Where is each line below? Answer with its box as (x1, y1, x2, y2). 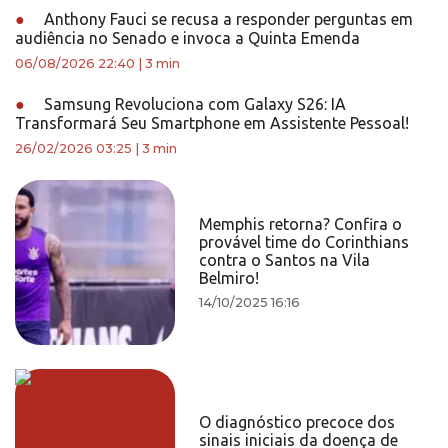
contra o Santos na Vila (199, 251, 371, 269)
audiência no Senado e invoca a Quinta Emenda (15, 29, 360, 47)
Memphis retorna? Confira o (199, 215, 403, 233)
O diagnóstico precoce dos (199, 413, 396, 431)
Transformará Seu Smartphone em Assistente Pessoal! (15, 114, 409, 132)
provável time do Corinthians (199, 233, 410, 251)
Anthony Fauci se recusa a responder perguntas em (40, 10, 413, 28)
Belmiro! (199, 269, 260, 287)
